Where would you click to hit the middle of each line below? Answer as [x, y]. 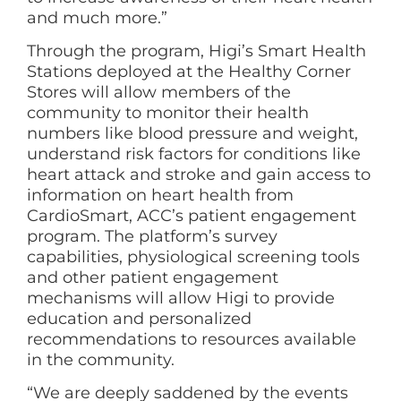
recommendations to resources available [192, 339]
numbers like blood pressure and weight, [192, 133]
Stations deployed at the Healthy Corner [189, 71]
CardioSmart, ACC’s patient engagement [192, 215]
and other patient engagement [153, 277]
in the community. [101, 359]
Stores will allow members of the [159, 92]
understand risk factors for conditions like [194, 154]
